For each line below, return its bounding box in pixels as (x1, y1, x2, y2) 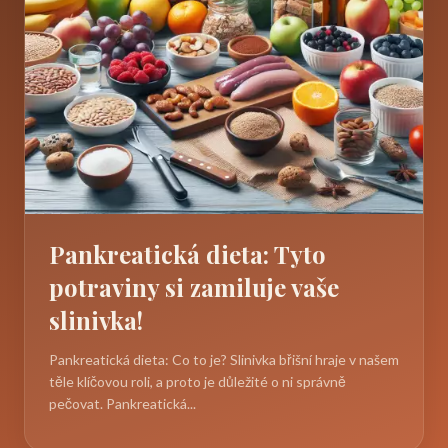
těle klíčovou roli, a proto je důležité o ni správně (49, 372, 346, 390)
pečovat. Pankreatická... (49, 394, 196, 412)
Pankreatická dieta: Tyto (49, 237, 326, 270)
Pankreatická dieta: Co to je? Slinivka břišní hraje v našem (49, 350, 399, 368)
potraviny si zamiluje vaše (49, 270, 339, 303)
